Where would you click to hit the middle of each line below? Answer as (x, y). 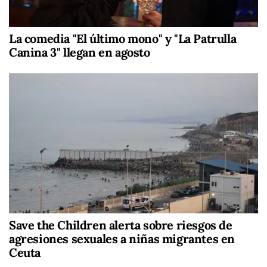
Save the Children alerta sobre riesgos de (121, 225)
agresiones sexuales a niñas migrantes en (122, 238)
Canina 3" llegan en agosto (80, 52)
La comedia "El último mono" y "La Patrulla (123, 38)
